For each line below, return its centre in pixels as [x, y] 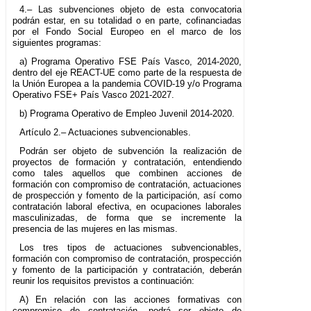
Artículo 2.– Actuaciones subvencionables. [105, 132]
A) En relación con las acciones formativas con [131, 299]
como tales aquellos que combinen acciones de [127, 173]
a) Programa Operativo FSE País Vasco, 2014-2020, [131, 61]
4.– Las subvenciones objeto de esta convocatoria [131, 9]
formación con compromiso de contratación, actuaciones [127, 184]
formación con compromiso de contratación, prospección [127, 258]
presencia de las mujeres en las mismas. [95, 228]
